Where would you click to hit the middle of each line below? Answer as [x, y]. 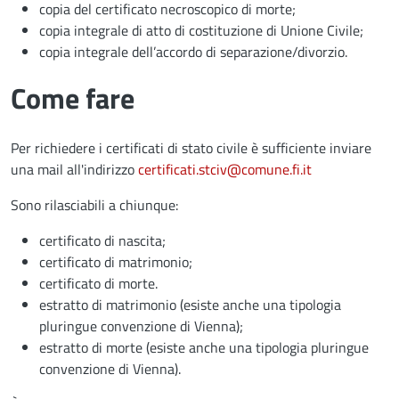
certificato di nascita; [102, 240]
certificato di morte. [98, 283]
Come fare [73, 98]
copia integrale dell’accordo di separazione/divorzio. [193, 51]
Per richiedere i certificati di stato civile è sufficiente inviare [191, 147]
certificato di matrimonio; [116, 261]
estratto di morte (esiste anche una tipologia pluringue [204, 347]
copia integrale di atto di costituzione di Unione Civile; [201, 30]
